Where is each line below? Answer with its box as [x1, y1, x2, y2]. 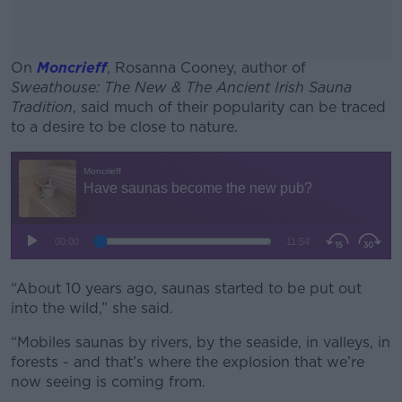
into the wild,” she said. [11, 300, 178, 317]
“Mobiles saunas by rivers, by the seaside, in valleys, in [11, 334, 390, 351]
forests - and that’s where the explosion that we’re [11, 354, 364, 371]
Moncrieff [37, 59, 107, 76]
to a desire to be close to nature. [11, 118, 242, 135]
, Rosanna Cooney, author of [107, 59, 306, 76]
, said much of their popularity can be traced [73, 99, 386, 116]
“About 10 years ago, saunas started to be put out [11, 280, 362, 297]
